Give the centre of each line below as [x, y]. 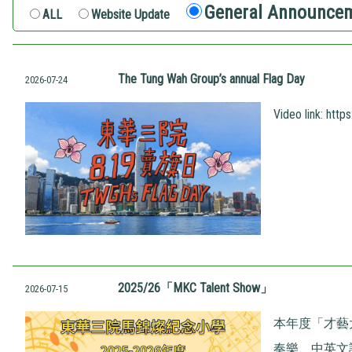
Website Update [130, 14]
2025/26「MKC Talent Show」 [195, 288]
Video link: [300, 114]
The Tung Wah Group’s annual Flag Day [211, 79]
